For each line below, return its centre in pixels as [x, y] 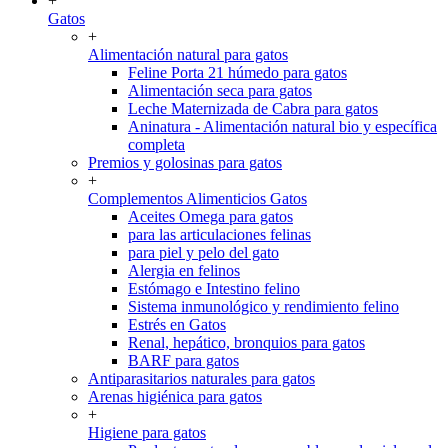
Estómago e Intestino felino [214, 289]
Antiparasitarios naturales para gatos [201, 379]
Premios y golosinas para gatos [185, 163]
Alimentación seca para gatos [220, 91]
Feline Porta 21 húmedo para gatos [237, 73]
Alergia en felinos [184, 271]
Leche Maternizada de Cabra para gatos [253, 109]
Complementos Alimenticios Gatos [197, 199]
